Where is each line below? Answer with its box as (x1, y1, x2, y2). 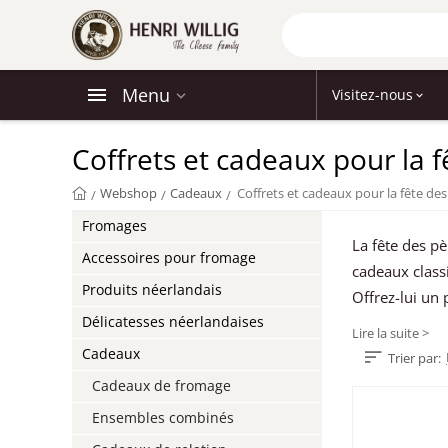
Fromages (82, 216, 148, 235)
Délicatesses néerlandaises (82, 312, 265, 331)
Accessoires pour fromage (82, 248, 257, 267)
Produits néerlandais (82, 280, 223, 299)
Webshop (100, 184, 158, 202)
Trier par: (388, 348, 442, 367)
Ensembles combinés (92, 408, 235, 427)
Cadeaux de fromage (92, 376, 232, 395)
